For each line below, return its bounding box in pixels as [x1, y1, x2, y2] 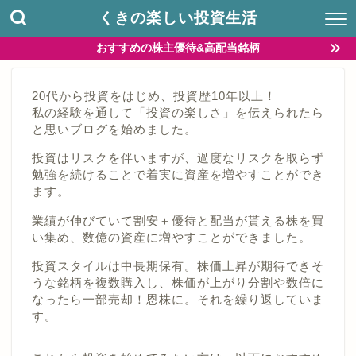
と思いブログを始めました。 [32, 122, 197, 137]
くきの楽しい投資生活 [99, 8, 257, 27]
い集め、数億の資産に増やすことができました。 [32, 230, 311, 244]
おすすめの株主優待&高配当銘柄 [96, 42, 260, 54]
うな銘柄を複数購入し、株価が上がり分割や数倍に [32, 275, 324, 289]
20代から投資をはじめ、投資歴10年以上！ [32, 89, 277, 103]
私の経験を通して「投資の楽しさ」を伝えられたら [32, 106, 324, 120]
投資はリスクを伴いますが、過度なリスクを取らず [32, 151, 324, 165]
